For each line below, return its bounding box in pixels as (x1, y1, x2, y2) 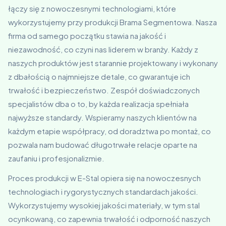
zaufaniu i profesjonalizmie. (8, 153, 104, 163)
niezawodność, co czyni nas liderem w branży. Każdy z (8, 44, 198, 54)
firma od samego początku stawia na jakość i (8, 31, 166, 40)
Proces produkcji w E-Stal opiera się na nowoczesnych (8, 173, 201, 183)
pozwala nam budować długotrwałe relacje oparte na (8, 140, 197, 149)
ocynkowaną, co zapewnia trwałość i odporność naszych (8, 214, 210, 223)
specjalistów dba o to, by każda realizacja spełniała (8, 99, 189, 108)
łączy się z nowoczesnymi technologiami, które (8, 4, 176, 13)
